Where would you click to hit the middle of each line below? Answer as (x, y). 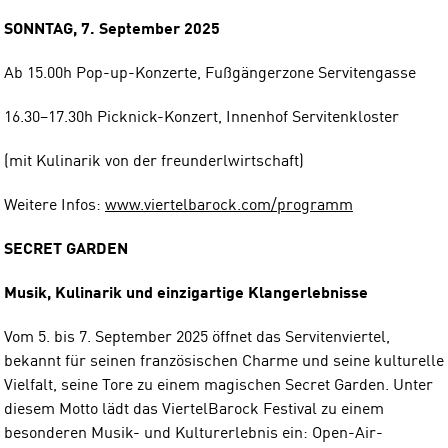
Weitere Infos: (54, 205)
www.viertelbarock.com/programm (229, 205)
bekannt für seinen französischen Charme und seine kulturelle (224, 361)
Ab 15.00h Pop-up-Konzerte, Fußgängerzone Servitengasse (210, 73)
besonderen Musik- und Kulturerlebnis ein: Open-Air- (193, 433)
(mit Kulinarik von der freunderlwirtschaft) (154, 161)
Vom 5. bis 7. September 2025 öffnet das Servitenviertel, (197, 337)
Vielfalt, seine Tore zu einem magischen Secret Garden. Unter (218, 385)
